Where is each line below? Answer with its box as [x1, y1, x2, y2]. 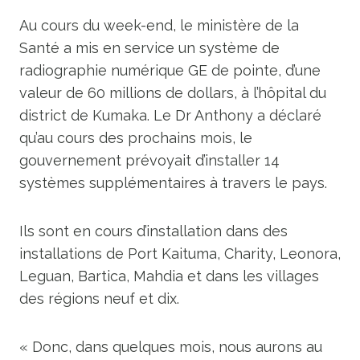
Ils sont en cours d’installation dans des [19, 223, 288, 239]
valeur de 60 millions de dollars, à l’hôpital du [19, 84, 326, 101]
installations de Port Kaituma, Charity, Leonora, [19, 245, 341, 262]
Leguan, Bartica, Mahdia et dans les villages [19, 268, 319, 284]
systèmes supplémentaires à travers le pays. [19, 174, 327, 191]
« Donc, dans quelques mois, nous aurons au [19, 338, 322, 355]
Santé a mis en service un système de [19, 39, 280, 56]
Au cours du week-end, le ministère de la [19, 17, 299, 34]
